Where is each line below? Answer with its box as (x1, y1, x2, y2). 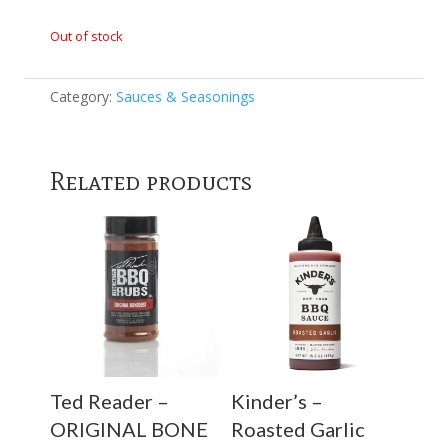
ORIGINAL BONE (50, 416, 208, 441)
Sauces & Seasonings (116, 86, 255, 106)
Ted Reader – (50, 388, 169, 413)
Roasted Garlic (230, 416, 365, 441)
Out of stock (50, 26, 123, 45)
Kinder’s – (230, 388, 323, 413)
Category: (50, 86, 116, 106)
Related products (50, 164, 252, 197)
